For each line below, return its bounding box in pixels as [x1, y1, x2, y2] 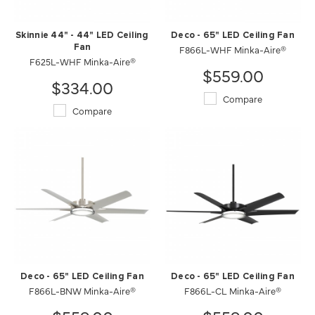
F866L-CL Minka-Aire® [184, 284, 281, 297]
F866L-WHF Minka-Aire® [179, 43, 286, 56]
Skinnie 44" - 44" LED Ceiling [15, 31, 149, 40]
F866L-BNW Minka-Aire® [29, 284, 136, 297]
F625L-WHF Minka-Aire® [29, 55, 136, 67]
